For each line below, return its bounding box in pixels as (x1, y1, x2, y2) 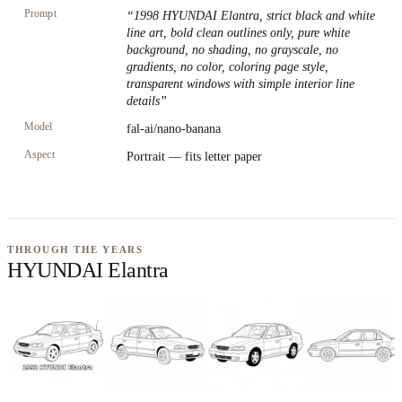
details (127, 94, 160, 108)
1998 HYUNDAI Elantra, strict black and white (134, 9, 375, 22)
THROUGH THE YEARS (7, 244, 144, 255)
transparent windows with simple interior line (127, 77, 354, 91)
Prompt (24, 7, 57, 20)
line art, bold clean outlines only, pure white (127, 26, 350, 39)
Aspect (24, 148, 55, 161)
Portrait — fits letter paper (127, 150, 262, 163)
